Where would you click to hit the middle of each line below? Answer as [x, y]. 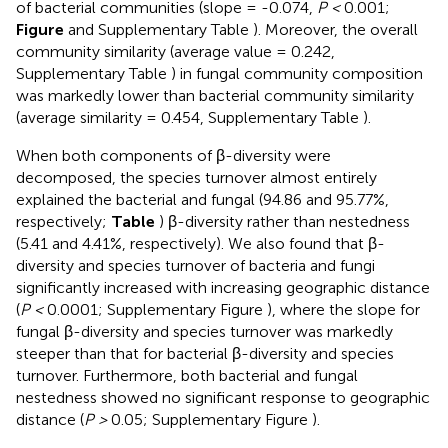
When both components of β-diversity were [173, 155]
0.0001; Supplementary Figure [155, 309]
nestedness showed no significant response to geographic [223, 397]
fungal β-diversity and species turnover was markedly [204, 331]
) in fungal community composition [297, 73]
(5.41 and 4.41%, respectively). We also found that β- [200, 243]
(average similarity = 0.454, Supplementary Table [189, 117]
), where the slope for [343, 309]
